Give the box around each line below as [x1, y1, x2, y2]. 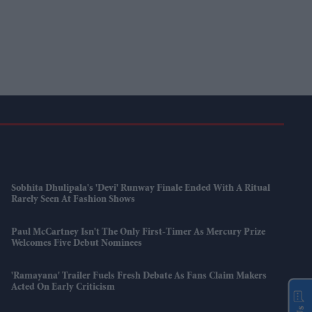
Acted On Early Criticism [11, 283, 116, 293]
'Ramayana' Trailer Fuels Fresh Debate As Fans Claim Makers [11, 272, 267, 282]
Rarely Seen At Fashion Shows [11, 195, 136, 205]
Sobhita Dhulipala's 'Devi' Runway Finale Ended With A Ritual [11, 184, 271, 194]
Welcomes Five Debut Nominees [11, 239, 143, 249]
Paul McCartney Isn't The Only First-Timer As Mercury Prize [11, 228, 266, 238]
